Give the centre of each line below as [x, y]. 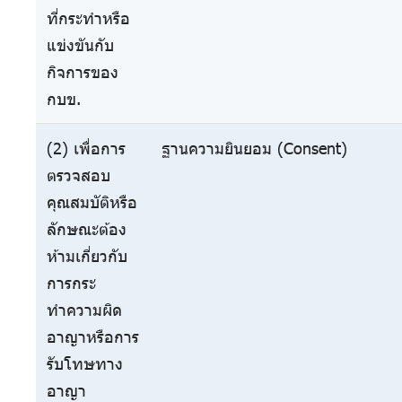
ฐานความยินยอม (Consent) [254, 149]
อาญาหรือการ [93, 337]
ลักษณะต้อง [87, 229]
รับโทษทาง [85, 364]
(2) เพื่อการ [86, 149]
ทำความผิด [84, 310]
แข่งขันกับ [80, 45]
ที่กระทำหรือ [88, 18]
